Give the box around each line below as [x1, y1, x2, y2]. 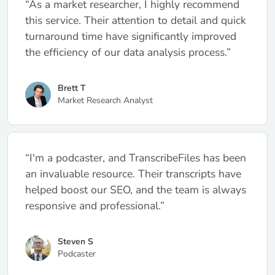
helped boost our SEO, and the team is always [25, 182, 246, 197]
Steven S [57, 235, 93, 247]
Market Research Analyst [57, 95, 153, 107]
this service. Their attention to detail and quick [25, 13, 246, 28]
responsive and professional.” [25, 198, 165, 213]
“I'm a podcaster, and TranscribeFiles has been [25, 150, 246, 165]
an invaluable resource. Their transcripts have [25, 166, 241, 181]
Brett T [57, 82, 86, 95]
